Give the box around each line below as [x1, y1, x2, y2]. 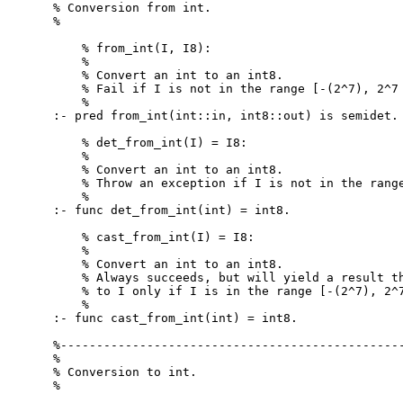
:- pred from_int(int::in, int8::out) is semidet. [53, 108, 399, 122]
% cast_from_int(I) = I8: [53, 229, 255, 244]
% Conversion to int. [53, 364, 198, 379]
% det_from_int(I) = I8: [53, 135, 248, 149]
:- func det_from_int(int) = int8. [53, 202, 291, 217]
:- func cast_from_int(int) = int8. [53, 310, 299, 325]
